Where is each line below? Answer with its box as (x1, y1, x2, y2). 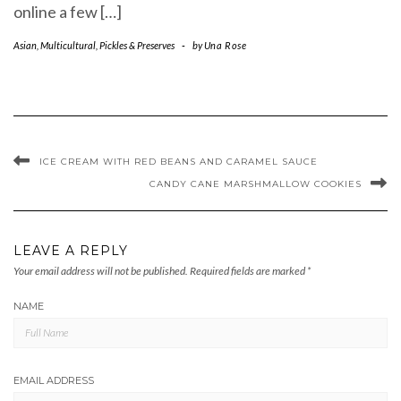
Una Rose (203, 38, 247, 51)
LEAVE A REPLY (13, 242, 128, 259)
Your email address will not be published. (13, 263, 188, 277)
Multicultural (40, 38, 96, 51)
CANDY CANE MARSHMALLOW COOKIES (149, 177, 362, 190)
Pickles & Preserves (99, 38, 175, 51)
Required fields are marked (190, 263, 307, 277)
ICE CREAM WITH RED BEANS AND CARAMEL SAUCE (39, 155, 318, 167)
